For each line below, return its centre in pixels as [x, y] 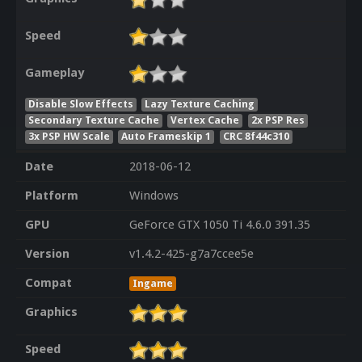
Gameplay [54, 73]
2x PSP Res [278, 120]
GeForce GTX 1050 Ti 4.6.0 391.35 [219, 225]
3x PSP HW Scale [69, 136]
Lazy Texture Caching [200, 103]
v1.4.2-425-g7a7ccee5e [191, 254]
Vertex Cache [205, 120]
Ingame [152, 284]
